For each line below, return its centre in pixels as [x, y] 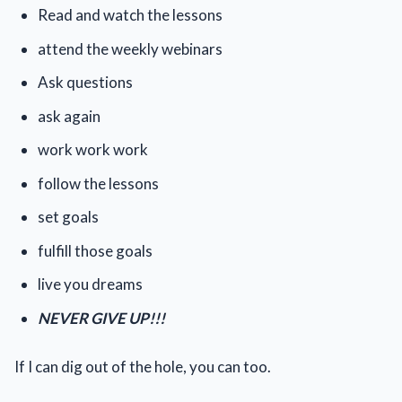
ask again [69, 116]
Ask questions [85, 82]
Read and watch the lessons [130, 15]
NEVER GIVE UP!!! [101, 318]
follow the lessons [98, 183]
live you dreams [90, 284]
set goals [68, 217]
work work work [92, 149]
